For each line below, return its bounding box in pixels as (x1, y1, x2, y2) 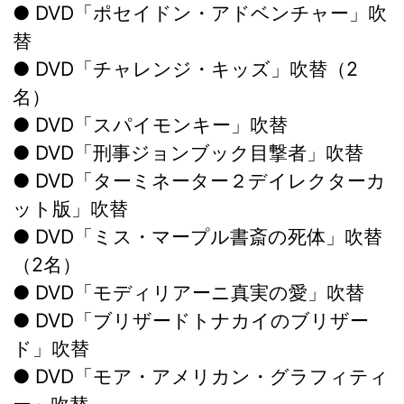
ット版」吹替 (13, 197, 128, 221)
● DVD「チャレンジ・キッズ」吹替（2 (13, 57, 358, 81)
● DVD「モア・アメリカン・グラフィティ (13, 364, 389, 389)
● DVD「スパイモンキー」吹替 (13, 113, 288, 137)
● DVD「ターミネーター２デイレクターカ (13, 169, 386, 193)
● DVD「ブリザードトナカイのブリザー (13, 308, 369, 333)
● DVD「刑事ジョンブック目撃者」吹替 (13, 141, 363, 165)
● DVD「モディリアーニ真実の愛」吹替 (13, 280, 364, 305)
